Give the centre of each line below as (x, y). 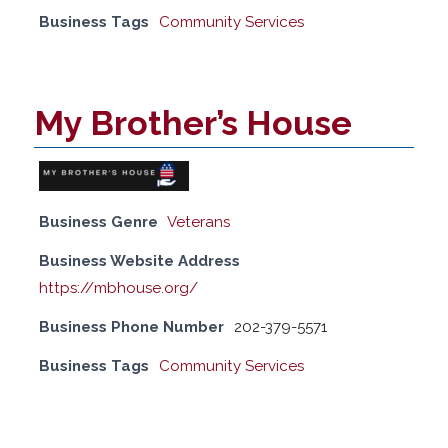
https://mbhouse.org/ (119, 287)
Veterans (199, 221)
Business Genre (99, 221)
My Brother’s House (193, 122)
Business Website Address (140, 260)
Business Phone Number (132, 326)
